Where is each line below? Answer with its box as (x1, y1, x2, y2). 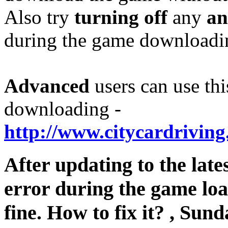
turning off (74, 6, 167, 28)
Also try (4, 6, 74, 28)
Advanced (4, 75, 90, 97)
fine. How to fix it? (4, 201, 169, 224)
